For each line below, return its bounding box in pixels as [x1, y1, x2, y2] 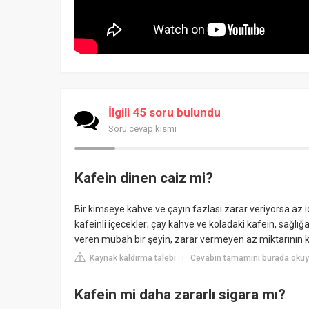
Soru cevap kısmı [108, 123, 177, 134]
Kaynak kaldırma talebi [88, 252, 176, 263]
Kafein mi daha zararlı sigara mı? [74, 286, 286, 303]
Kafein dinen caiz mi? [74, 169, 213, 186]
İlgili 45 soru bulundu [108, 105, 221, 119]
